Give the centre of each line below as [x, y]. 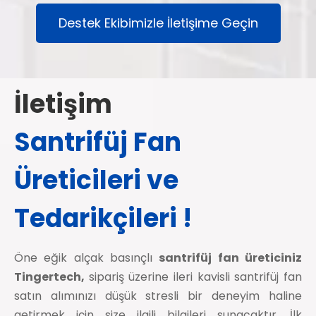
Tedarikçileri [98, 219]
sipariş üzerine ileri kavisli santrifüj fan [195, 277]
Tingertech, [51, 277]
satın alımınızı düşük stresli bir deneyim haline [158, 296]
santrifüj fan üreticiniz [231, 258]
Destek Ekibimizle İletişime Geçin [158, 23]
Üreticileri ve [96, 181]
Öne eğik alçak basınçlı [87, 258]
